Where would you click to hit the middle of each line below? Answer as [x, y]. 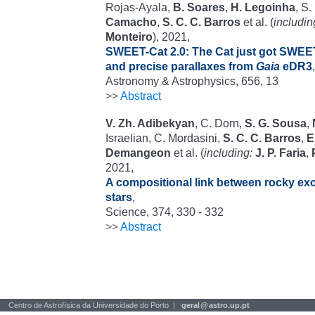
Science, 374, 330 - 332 [165, 212]
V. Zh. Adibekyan [150, 123]
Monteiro [129, 37]
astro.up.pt [229, 305]
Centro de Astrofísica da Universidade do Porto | [94, 305]
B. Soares [199, 7]
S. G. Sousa [276, 123]
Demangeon [138, 153]
